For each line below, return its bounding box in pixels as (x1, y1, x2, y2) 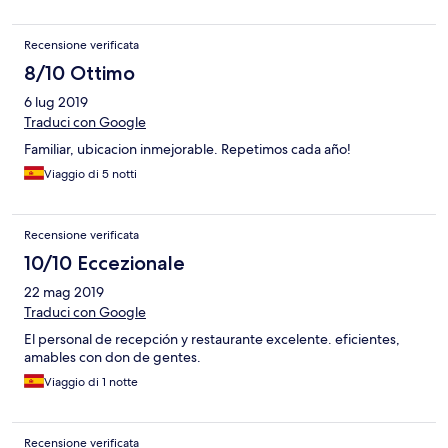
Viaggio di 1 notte (44, 374, 138, 391)
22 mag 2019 (24, 283, 104, 302)
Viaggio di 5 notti (44, 166, 137, 183)
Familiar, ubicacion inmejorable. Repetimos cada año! (24, 140, 351, 159)
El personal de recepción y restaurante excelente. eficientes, (24, 330, 400, 349)
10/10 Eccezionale (24, 251, 185, 276)
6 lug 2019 (24, 93, 88, 112)
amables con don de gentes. (24, 348, 201, 367)
